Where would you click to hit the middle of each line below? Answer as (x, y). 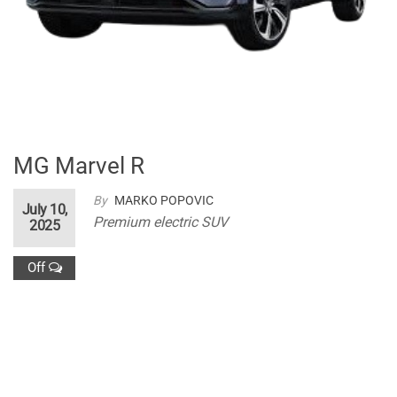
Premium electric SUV (160, 222)
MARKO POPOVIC (164, 201)
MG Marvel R (79, 166)
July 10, (44, 210)
